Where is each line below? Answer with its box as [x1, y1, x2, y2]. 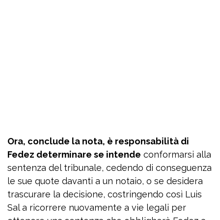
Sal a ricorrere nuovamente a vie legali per [7, 202, 186, 213]
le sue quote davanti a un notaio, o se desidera [7, 176, 203, 187]
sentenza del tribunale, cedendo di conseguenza [7, 163, 212, 173]
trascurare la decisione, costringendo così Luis [7, 189, 202, 200]
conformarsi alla [141, 149, 211, 160]
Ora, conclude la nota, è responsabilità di [7, 136, 189, 147]
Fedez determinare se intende [7, 149, 141, 160]
